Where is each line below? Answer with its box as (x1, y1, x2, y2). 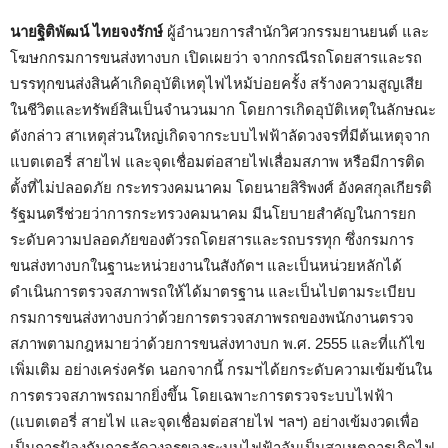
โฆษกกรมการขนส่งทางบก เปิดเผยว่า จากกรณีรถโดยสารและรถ (10, 49, 422, 67)
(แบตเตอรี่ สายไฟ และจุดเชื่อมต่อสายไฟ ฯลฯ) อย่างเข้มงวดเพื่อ (10, 413, 419, 431)
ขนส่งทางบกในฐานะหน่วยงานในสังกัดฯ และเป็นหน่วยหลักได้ (10, 257, 402, 275)
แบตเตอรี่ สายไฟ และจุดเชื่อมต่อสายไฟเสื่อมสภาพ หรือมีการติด (10, 153, 425, 171)
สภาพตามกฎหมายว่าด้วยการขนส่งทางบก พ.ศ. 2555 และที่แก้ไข (10, 335, 425, 353)
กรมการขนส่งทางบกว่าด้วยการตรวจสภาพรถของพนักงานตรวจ (10, 309, 414, 327)
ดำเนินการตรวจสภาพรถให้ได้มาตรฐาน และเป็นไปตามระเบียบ (10, 283, 416, 301)
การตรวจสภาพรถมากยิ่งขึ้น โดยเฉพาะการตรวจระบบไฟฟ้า (10, 387, 393, 405)
